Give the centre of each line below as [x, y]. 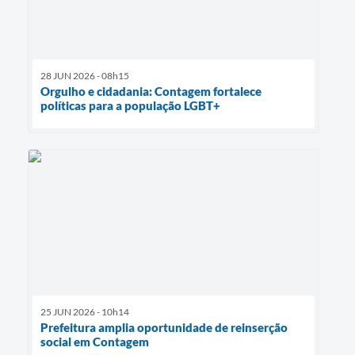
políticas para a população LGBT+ [130, 105]
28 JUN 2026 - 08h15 [85, 75]
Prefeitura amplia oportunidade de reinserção [164, 327]
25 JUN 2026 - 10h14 [85, 311]
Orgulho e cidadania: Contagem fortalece [151, 91]
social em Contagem [95, 341]
